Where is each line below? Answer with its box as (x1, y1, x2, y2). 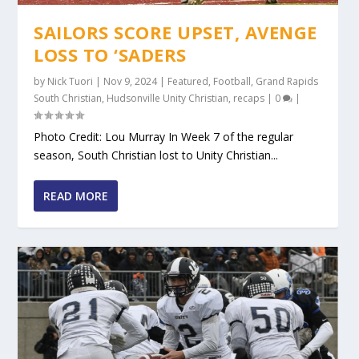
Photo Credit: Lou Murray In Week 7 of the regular (34, 129, 294, 145)
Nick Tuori (47, 75, 94, 89)
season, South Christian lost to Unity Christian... (34, 147, 279, 163)
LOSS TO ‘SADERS (34, 42, 187, 67)
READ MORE (43, 188, 109, 204)
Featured (167, 75, 209, 89)
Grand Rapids (256, 75, 319, 89)
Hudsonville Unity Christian (107, 91, 229, 106)
